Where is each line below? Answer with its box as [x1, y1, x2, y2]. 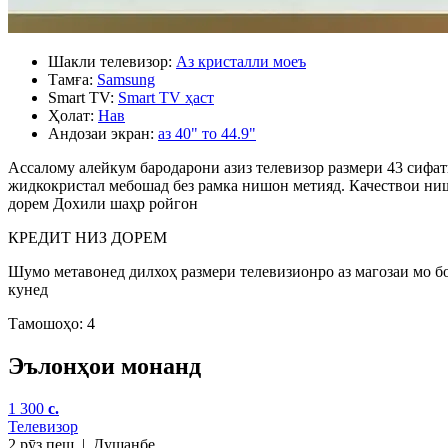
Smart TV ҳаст [118, 88, 214, 106]
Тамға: [48, 70, 93, 88]
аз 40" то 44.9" [158, 124, 256, 142]
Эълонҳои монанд [8, 352, 201, 379]
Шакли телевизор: [48, 52, 172, 70]
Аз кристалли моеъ [176, 52, 306, 70]
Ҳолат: [48, 106, 94, 124]
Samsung [97, 70, 155, 88]
